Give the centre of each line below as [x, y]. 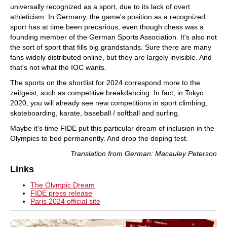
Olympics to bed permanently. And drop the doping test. [99, 138]
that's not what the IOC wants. [58, 67]
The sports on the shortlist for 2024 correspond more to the [105, 82]
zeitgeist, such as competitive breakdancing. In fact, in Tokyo [107, 92]
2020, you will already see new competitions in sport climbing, [109, 103]
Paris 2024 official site [65, 201]
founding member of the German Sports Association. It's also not [113, 37]
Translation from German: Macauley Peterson [144, 153]
